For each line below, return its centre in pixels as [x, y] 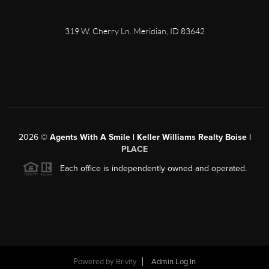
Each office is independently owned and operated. [150, 168]
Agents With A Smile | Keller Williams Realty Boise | [150, 137]
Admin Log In [174, 262]
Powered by [95, 262]
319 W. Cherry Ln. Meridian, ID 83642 [134, 31]
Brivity [126, 262]
